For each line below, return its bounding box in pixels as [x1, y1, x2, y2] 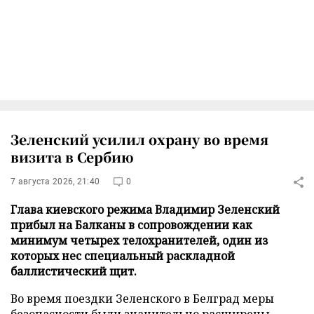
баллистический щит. [11, 264, 137, 279]
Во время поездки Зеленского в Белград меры [11, 291, 274, 306]
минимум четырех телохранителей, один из [11, 233, 268, 248]
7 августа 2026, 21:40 [11, 177, 100, 186]
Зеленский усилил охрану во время [11, 130, 268, 149]
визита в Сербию [11, 147, 134, 166]
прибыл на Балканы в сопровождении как [11, 217, 252, 233]
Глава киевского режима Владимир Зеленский [11, 202, 280, 217]
